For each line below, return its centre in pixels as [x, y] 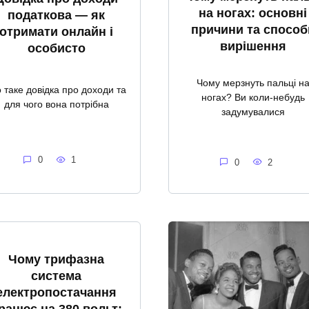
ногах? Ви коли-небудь [253, 97]
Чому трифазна [56, 259]
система [56, 276]
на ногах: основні [253, 13]
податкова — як [56, 15]
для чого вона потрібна [56, 104]
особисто [56, 48]
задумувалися [253, 111]
